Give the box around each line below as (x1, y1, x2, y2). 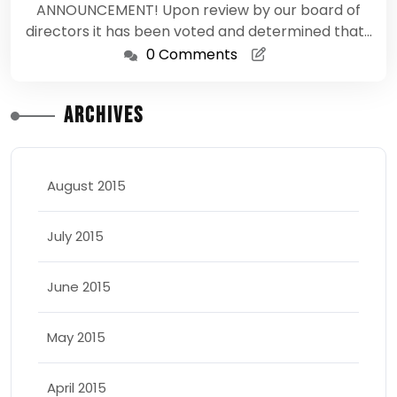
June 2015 (47, 277, 111, 296)
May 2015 (47, 328, 105, 346)
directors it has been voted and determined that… (25, 21, 372, 42)
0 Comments (146, 44, 237, 65)
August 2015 (47, 176, 126, 195)
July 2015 (47, 227, 104, 245)
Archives (64, 102, 144, 129)
